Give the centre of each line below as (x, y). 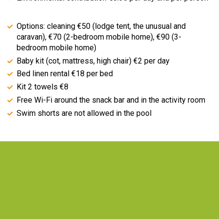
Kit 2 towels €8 (43, 87)
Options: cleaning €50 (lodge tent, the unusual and (101, 26)
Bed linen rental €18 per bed (65, 74)
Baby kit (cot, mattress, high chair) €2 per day (93, 61)
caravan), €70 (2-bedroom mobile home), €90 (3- (99, 37)
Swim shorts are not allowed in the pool (84, 113)
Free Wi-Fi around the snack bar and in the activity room (111, 100)
